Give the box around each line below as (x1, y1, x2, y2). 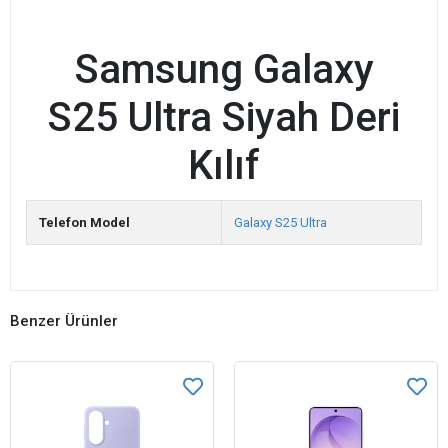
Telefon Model (39, 215, 130, 231)
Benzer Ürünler (10, 312, 118, 331)
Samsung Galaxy (74, 46, 374, 94)
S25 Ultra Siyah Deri (48, 94, 400, 142)
